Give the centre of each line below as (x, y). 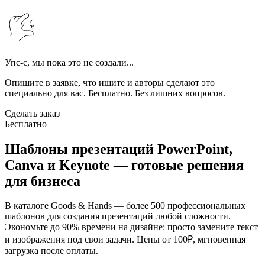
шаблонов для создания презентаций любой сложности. (118, 216)
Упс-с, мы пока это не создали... (69, 62)
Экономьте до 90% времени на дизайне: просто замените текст (131, 227)
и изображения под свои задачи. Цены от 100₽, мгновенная (125, 240)
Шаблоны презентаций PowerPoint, (119, 149)
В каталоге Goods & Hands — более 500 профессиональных (125, 206)
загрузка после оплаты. (51, 251)
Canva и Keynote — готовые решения (124, 165)
